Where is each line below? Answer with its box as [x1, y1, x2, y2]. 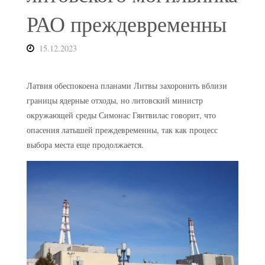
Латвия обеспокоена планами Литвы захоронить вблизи [26, 80, 227, 92]
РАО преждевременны [26, 9, 227, 38]
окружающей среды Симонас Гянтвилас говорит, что [26, 109, 216, 121]
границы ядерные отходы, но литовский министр [26, 95, 203, 106]
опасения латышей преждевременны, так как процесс [26, 124, 218, 136]
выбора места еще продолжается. [26, 139, 144, 151]
